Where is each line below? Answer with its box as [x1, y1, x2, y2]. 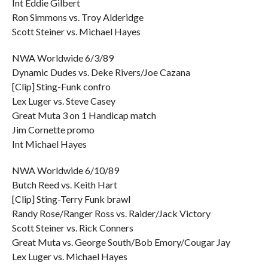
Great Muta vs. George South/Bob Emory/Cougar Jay [11, 236, 230, 248]
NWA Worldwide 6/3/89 [11, 52, 114, 63]
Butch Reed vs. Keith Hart [11, 179, 117, 190]
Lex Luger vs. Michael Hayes [11, 251, 127, 262]
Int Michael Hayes [11, 138, 87, 150]
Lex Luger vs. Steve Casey [11, 95, 115, 106]
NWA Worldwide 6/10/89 [11, 165, 119, 176]
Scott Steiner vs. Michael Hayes [11, 26, 141, 37]
